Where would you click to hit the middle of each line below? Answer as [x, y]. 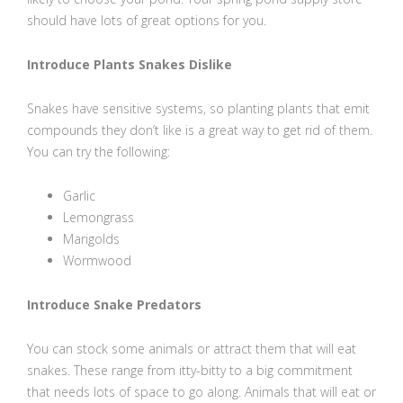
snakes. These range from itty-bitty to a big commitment [190, 370]
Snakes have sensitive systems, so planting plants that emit [198, 108]
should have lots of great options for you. [147, 20]
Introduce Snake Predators [114, 304]
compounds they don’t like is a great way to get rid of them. [200, 130]
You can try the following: [99, 152]
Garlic [79, 196]
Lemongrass [99, 217]
